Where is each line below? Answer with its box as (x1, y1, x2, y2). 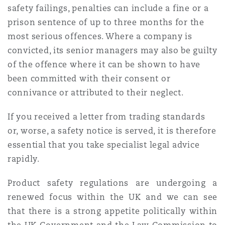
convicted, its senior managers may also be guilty (8, 45, 217, 56)
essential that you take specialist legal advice (8, 140, 200, 150)
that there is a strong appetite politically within (8, 206, 217, 216)
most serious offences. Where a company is (8, 31, 192, 42)
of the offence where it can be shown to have (8, 59, 201, 70)
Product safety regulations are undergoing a (8, 178, 217, 188)
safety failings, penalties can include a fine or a (8, 3, 209, 14)
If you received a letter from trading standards (8, 111, 205, 122)
